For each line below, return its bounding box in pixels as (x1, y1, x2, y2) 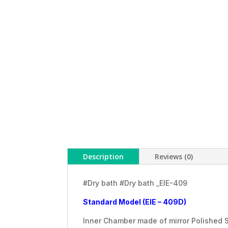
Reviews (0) (155, 152, 193, 162)
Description (83, 152, 124, 162)
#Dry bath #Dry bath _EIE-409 (83, 179, 187, 188)
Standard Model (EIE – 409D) (83, 197, 186, 207)
